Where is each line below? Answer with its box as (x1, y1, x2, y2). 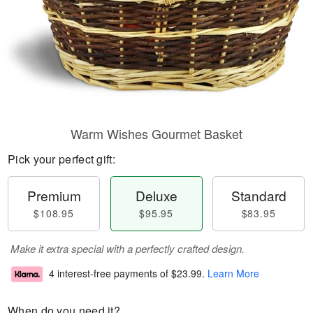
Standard (231, 186, 286, 205)
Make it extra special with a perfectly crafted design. (10, 241, 245, 256)
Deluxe (135, 186, 177, 205)
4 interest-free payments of (49, 266, 171, 281)
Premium (27, 186, 81, 205)
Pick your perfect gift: (8, 151, 115, 167)
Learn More (208, 266, 259, 281)
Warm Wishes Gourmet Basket (71, 124, 242, 143)
